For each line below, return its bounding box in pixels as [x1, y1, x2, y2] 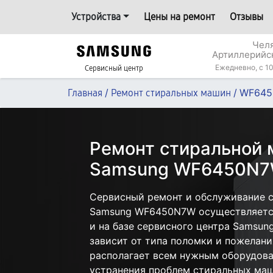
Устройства [71, 11, 121, 23]
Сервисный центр [85, 64, 143, 73]
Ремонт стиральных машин [111, 87, 231, 99]
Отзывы [229, 11, 263, 23]
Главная [68, 87, 102, 99]
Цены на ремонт [143, 11, 215, 23]
